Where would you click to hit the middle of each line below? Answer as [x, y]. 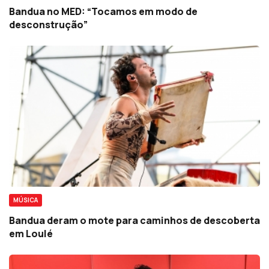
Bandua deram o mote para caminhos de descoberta [134, 220]
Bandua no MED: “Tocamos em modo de [103, 11]
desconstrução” [48, 24]
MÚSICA [26, 200]
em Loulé [31, 233]
